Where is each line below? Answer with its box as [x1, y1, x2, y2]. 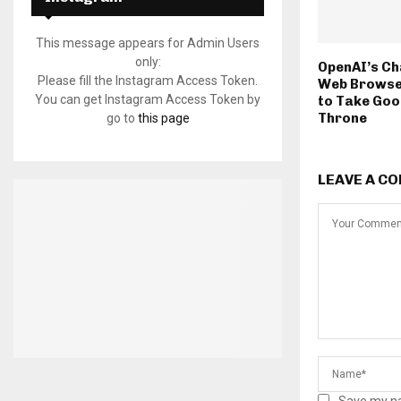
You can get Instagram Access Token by [35, 92, 260, 107]
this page [137, 111, 190, 126]
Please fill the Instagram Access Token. [38, 73, 258, 89]
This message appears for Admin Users [36, 36, 260, 51]
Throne [318, 109, 367, 126]
